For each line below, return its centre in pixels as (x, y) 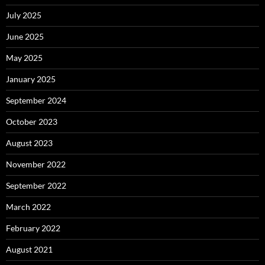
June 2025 (25, 37)
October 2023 (32, 122)
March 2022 (28, 207)
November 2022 (36, 164)
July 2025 (24, 15)
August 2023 (29, 143)
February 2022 (33, 228)
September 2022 (36, 186)
